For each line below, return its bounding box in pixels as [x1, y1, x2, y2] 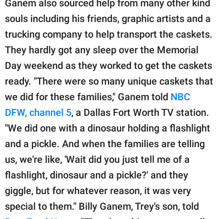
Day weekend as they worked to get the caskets [5, 59, 212, 71]
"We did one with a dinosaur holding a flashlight [5, 122, 210, 134]
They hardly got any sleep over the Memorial [5, 44, 198, 56]
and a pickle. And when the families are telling [5, 137, 205, 150]
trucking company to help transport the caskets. [5, 28, 213, 40]
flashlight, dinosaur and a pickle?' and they [5, 169, 188, 181]
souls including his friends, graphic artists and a [5, 12, 211, 24]
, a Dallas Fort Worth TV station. [71, 106, 209, 118]
